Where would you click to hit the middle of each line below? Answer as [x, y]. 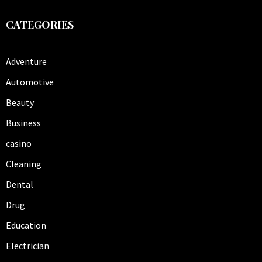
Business [23, 123]
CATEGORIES [40, 24]
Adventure [26, 61]
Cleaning [24, 163]
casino [19, 143]
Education [26, 225]
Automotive [30, 82]
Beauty [20, 102]
